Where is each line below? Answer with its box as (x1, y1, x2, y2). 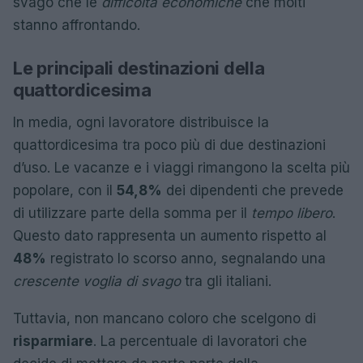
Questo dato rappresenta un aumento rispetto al (13, 228, 327, 244)
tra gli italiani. (181, 273, 271, 289)
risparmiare (13, 333, 93, 349)
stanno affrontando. (13, 17, 140, 33)
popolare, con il (13, 182, 117, 199)
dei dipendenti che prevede (162, 182, 344, 199)
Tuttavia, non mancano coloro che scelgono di (13, 310, 316, 327)
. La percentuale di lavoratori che (93, 333, 307, 349)
